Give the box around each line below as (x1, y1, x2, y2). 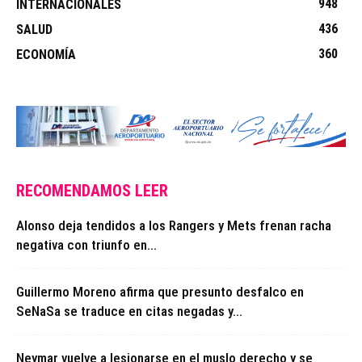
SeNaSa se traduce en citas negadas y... (16, 303, 242, 320)
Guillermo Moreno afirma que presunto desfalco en (16, 284, 304, 301)
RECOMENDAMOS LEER (16, 181, 168, 201)
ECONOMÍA (16, 47, 76, 63)
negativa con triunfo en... (16, 237, 157, 254)
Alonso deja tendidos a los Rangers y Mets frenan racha (16, 217, 331, 234)
